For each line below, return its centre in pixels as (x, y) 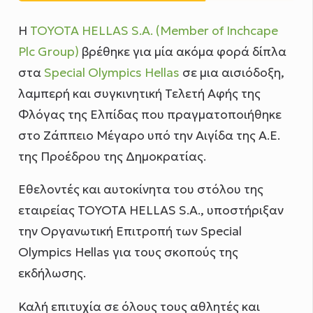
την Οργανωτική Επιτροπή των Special (130, 232)
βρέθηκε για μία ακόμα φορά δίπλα (183, 51)
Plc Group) (49, 51)
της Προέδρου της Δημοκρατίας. (112, 156)
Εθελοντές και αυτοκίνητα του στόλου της (141, 190)
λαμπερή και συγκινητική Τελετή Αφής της (140, 93)
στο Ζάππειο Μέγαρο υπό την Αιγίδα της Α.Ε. (150, 135)
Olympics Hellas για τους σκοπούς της (129, 253)
